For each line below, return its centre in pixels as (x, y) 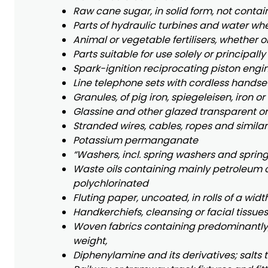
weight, (90, 240)
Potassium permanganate (135, 140)
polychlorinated (111, 183)
